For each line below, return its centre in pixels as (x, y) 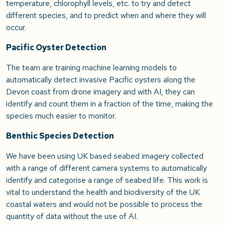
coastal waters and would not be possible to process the (104, 204)
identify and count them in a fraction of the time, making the (109, 104)
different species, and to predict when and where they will (106, 16)
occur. (16, 28)
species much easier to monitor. (61, 116)
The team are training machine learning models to (91, 68)
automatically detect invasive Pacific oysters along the (101, 80)
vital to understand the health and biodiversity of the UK (103, 192)
